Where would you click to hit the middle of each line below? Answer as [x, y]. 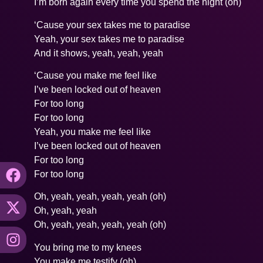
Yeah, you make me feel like [93, 132]
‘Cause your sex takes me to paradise [112, 25]
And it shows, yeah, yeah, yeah [99, 53]
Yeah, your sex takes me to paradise [109, 39]
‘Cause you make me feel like [96, 76]
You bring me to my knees [88, 247]
